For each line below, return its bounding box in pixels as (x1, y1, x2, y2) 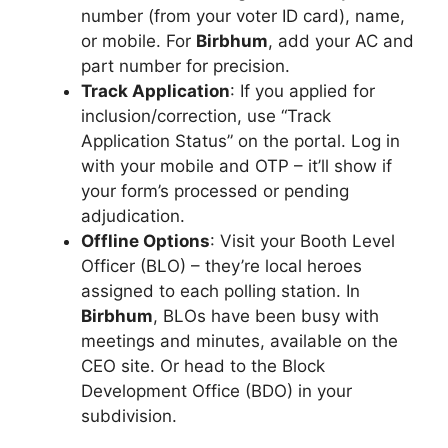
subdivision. (81, 406, 177, 426)
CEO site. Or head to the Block (81, 356, 325, 376)
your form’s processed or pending (81, 181, 349, 201)
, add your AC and (268, 31, 414, 51)
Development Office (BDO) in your (81, 381, 352, 401)
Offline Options (81, 231, 210, 251)
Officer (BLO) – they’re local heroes (81, 256, 362, 276)
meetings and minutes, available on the (81, 331, 398, 351)
